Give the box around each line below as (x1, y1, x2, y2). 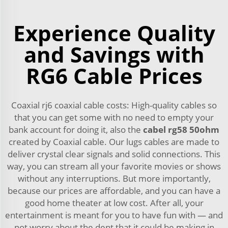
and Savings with (23, 40, 205, 69)
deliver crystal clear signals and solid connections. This (8, 148, 220, 160)
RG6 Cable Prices (25, 61, 203, 91)
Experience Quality (13, 18, 215, 48)
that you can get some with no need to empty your (14, 111, 214, 124)
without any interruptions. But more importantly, (17, 173, 211, 185)
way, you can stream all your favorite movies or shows (7, 160, 221, 173)
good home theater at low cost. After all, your (24, 197, 204, 209)
